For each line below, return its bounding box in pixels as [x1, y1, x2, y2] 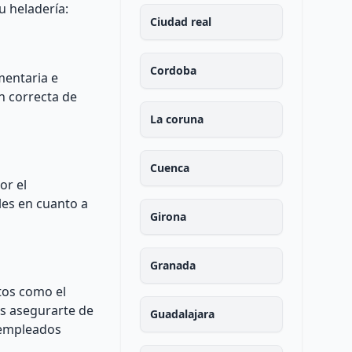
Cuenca [149, 160, 189, 175]
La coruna [149, 112, 203, 126]
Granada [149, 258, 196, 273]
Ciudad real [149, 14, 211, 29]
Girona [149, 209, 186, 224]
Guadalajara [149, 306, 214, 321]
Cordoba [149, 63, 196, 78]
